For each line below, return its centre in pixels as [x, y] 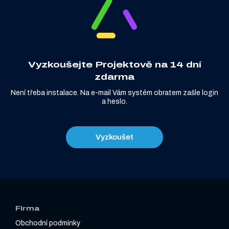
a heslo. [114, 102]
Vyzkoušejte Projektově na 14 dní [114, 65]
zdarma [114, 77]
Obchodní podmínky [48, 223]
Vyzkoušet [114, 137]
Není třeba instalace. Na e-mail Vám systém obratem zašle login [114, 93]
